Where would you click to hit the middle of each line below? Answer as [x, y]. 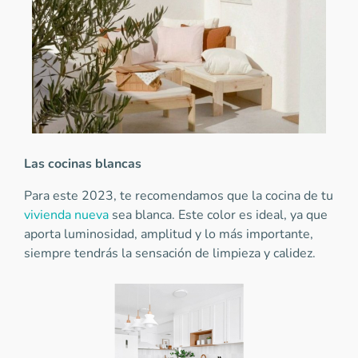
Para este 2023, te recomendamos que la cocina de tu [179, 196]
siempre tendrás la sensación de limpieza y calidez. [171, 254]
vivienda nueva [66, 215]
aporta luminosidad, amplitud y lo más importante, [169, 235]
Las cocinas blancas [83, 164]
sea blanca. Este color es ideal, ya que [218, 215]
